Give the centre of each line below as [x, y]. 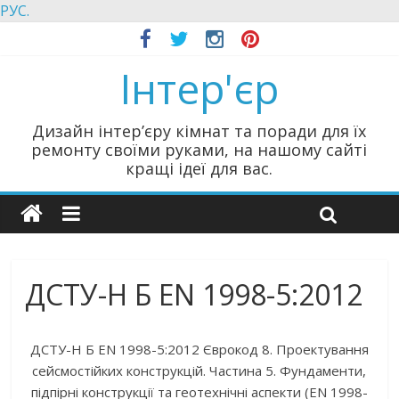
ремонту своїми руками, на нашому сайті [199, 150]
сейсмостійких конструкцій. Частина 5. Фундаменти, [199, 370]
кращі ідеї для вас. [199, 168]
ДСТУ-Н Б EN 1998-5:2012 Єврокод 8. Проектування [199, 349]
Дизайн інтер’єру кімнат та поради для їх [199, 131]
